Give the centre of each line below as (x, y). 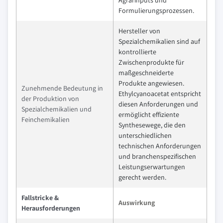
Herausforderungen (51, 208)
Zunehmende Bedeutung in (62, 88)
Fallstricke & (40, 197)
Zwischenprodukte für (151, 62)
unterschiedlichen (145, 135)
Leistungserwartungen (152, 167)
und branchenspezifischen (157, 156)
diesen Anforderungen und (158, 104)
